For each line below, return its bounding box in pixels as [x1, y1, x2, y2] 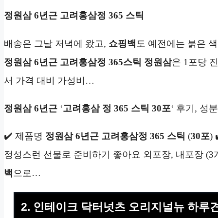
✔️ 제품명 [4, 131, 45, 141]
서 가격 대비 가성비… [4, 75, 94, 86]
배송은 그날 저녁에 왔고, [4, 38, 109, 49]
